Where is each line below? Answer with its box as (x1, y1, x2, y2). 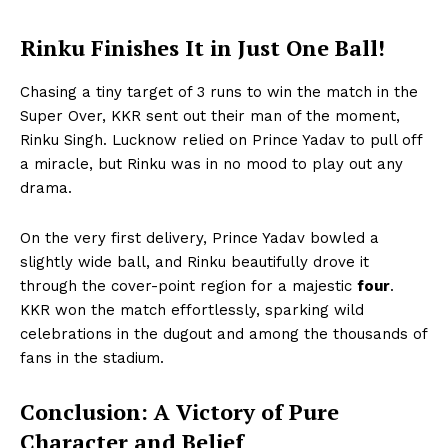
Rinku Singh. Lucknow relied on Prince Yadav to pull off (20, 130, 422, 149)
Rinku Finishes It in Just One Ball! (20, 32, 385, 62)
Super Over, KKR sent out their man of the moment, (20, 106, 400, 125)
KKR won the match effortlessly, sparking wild (20, 300, 364, 319)
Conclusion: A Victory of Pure (20, 396, 339, 426)
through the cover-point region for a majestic (20, 276, 357, 295)
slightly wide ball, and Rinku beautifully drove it (20, 252, 369, 271)
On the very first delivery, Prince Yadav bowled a (20, 228, 379, 247)
